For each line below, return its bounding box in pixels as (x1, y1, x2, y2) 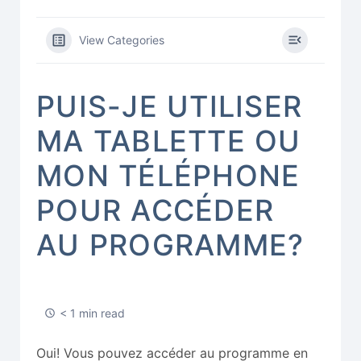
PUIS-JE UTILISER (36, 88, 303, 124)
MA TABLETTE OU (36, 122, 301, 159)
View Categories (79, 32, 164, 47)
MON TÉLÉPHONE (36, 157, 301, 193)
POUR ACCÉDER (36, 192, 275, 228)
